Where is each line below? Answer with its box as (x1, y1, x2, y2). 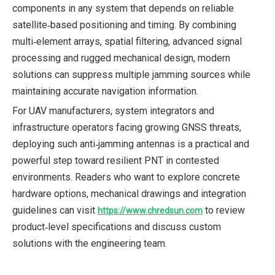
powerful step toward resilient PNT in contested (12, 154, 219, 166)
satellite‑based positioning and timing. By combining (12, 18, 236, 31)
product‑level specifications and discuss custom (12, 220, 221, 233)
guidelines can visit (12, 204, 98, 216)
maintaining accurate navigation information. (12, 85, 198, 97)
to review (203, 204, 245, 216)
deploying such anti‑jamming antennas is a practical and (12, 137, 249, 150)
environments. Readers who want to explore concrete (12, 171, 240, 183)
